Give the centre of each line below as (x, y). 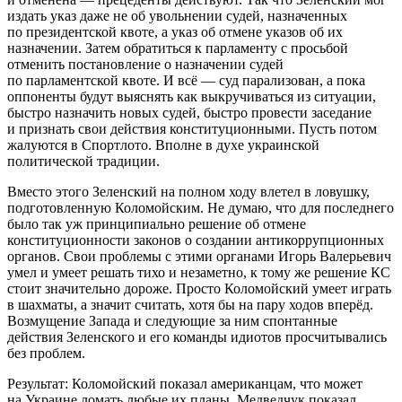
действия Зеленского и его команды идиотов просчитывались (197, 337)
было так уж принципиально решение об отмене (157, 224)
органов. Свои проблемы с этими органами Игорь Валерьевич (199, 257)
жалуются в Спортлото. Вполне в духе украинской (163, 145)
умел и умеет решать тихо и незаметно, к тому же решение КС (199, 273)
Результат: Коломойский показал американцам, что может (185, 384)
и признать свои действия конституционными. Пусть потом (192, 129)
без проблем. (46, 354)
